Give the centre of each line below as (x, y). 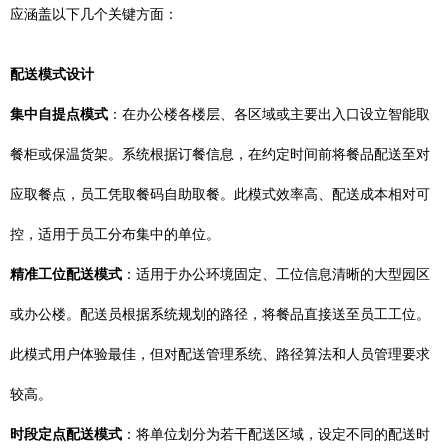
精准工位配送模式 (66, 274)
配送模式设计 (52, 74)
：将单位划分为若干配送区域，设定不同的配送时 (276, 434)
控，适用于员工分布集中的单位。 (115, 234)
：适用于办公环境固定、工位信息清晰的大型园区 (276, 274)
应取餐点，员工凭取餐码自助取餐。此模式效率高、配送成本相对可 (220, 194)
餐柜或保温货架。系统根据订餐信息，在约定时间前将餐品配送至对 (220, 154)
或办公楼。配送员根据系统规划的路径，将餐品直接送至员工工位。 (220, 314)
